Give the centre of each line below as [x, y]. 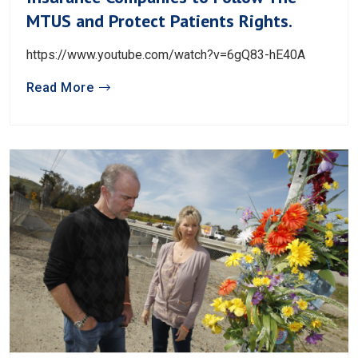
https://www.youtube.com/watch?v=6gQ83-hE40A [166, 55]
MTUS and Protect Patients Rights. [159, 21]
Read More [60, 88]
